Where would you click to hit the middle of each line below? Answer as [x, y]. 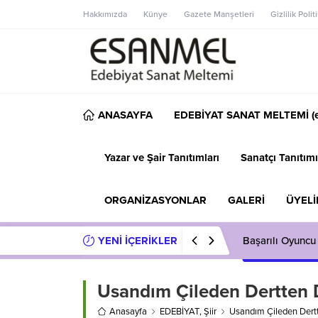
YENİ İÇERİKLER [138, 240]
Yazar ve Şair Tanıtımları [162, 157]
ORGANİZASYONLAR [155, 200]
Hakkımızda [105, 14]
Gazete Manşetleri [219, 14]
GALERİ [246, 200]
